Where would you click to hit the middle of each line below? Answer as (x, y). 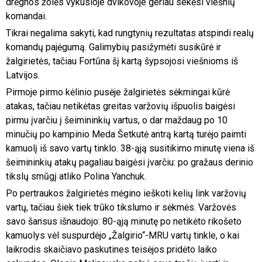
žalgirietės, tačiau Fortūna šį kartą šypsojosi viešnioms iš (122, 61)
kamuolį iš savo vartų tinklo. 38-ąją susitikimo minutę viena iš (130, 149)
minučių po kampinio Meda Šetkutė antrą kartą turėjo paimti (126, 135)
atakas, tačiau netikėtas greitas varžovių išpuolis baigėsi (120, 106)
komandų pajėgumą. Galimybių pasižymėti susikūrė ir (113, 47)
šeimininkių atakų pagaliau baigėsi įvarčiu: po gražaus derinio (130, 163)
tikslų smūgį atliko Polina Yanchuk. (76, 177)
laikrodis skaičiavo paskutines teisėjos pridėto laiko (111, 250)
